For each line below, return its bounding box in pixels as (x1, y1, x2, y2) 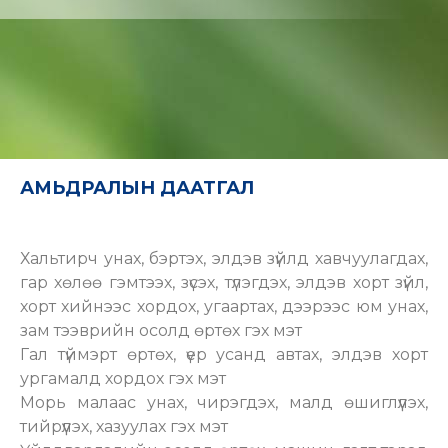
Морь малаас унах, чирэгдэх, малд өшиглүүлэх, (20, 392, 428, 412)
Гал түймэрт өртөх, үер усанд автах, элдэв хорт (20, 344, 428, 364)
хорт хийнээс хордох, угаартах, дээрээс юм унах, (20, 296, 428, 316)
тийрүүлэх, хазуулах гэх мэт (20, 416, 228, 436)
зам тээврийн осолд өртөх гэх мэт (20, 320, 302, 340)
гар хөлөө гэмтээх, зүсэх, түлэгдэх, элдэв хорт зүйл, (20, 272, 428, 292)
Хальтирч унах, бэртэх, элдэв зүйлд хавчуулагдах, (20, 248, 428, 268)
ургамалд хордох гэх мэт (20, 368, 226, 388)
